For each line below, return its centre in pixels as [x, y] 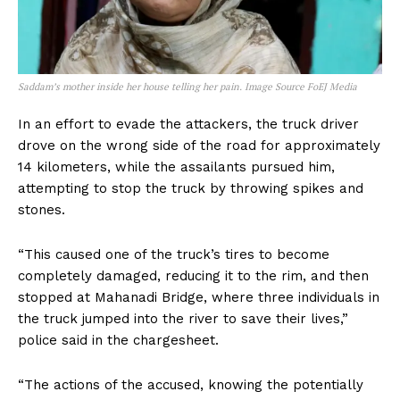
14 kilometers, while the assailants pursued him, [176, 167]
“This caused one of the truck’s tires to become [174, 254]
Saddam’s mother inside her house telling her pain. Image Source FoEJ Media [187, 86]
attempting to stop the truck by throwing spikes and [191, 188]
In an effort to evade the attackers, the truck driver [188, 124]
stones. [44, 209]
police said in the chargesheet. [118, 340]
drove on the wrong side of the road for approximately [199, 145]
